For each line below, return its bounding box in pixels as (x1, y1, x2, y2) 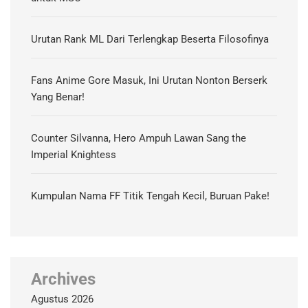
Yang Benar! (31, 91, 85, 104)
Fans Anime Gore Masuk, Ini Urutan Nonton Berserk (31, 74, 267, 87)
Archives (31, 269, 96, 289)
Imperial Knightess (31, 148, 116, 162)
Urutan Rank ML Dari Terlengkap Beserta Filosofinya (31, 33, 269, 46)
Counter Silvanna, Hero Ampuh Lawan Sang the (31, 132, 246, 145)
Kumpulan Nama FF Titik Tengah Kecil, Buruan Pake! (31, 190, 269, 203)
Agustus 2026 (31, 293, 93, 306)
